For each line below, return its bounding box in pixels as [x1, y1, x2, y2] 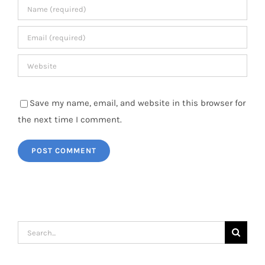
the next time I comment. [18, 114, 122, 125]
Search [17, 224, 45, 235]
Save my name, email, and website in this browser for [30, 98, 245, 109]
